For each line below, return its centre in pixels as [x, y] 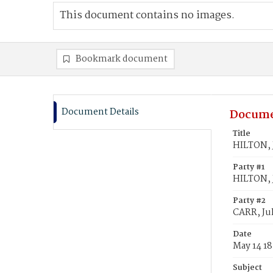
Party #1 [249, 167]
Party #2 [249, 201]
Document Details [100, 112]
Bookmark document [122, 59]
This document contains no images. [147, 16]
